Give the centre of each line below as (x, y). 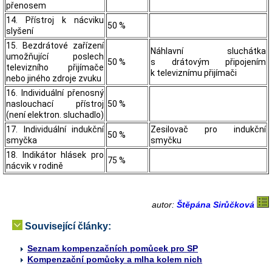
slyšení (20, 31)
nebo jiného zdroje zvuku (54, 78)
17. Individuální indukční (55, 129)
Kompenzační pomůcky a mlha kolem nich (115, 259)
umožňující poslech (55, 56)
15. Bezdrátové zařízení (55, 45)
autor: (164, 204)
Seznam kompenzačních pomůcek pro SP (113, 248)
